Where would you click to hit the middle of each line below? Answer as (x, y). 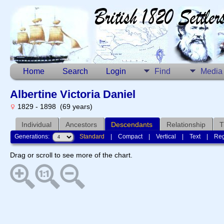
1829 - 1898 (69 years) (54, 106)
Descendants (132, 124)
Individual (36, 124)
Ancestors (81, 124)
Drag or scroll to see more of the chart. (71, 155)
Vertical (166, 136)
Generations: (34, 136)
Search (75, 71)
